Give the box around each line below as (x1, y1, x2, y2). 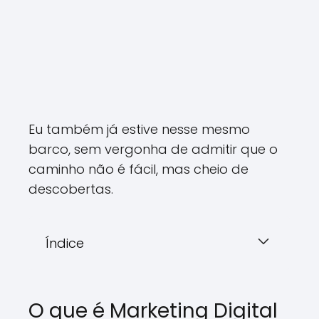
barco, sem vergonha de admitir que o (28, 140, 278, 158)
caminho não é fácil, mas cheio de (28, 160, 249, 178)
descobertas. (28, 180, 113, 198)
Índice (46, 234, 84, 252)
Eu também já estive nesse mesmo (28, 120, 250, 138)
